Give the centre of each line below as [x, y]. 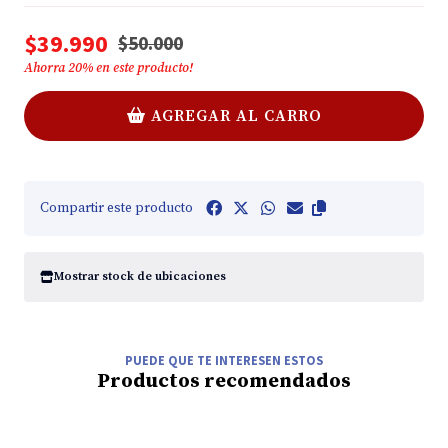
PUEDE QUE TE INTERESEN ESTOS [224, 360]
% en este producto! [137, 67]
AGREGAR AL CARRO [236, 115]
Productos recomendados [224, 381]
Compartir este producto [116, 208]
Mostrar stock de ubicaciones [140, 277]
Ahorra [46, 67]
